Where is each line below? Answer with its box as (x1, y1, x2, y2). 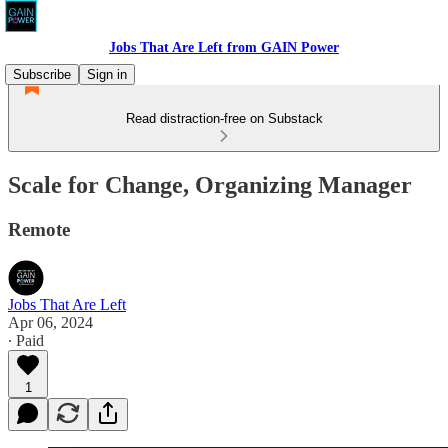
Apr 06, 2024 (8, 313, 93, 331)
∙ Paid (8, 331, 44, 349)
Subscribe (13, 67, 71, 82)
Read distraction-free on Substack (125, 111, 323, 126)
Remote (8, 218, 70, 240)
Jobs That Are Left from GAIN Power (109, 40, 339, 55)
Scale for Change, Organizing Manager (8, 171, 412, 198)
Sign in (87, 67, 127, 82)
